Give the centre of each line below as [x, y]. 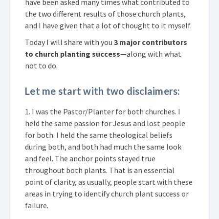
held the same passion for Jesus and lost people [105, 123]
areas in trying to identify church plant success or [107, 193]
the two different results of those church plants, [105, 13]
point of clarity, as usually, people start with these [109, 182]
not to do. [41, 65]
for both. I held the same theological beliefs [99, 135]
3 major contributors [150, 42]
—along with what [151, 54]
